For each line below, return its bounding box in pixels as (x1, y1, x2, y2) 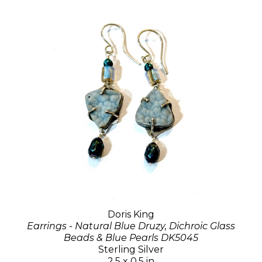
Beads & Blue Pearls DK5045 (64, 232, 198, 243)
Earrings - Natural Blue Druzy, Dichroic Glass (27, 220, 235, 232)
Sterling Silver (98, 243, 164, 255)
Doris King (108, 208, 154, 220)
